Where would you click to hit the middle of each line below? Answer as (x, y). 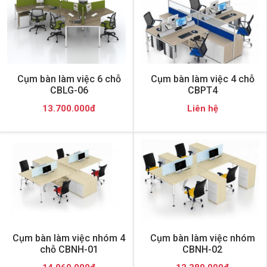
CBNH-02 (202, 249)
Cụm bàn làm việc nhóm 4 (69, 238)
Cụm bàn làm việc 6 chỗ (69, 79)
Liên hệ (202, 108)
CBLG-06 (69, 90)
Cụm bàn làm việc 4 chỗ (202, 79)
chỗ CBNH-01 (69, 249)
